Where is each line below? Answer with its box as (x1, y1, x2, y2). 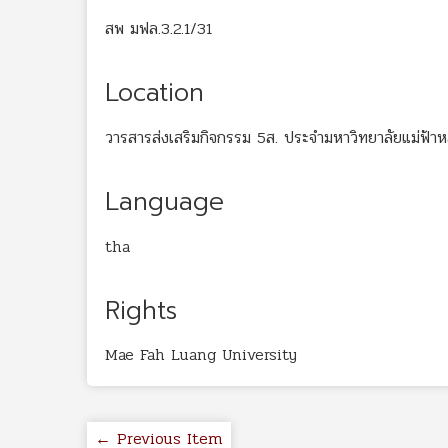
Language (105, 182, 224, 221)
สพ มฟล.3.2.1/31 (105, 16, 212, 41)
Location (105, 74, 204, 112)
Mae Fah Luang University (105, 342, 297, 368)
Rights (105, 291, 177, 330)
